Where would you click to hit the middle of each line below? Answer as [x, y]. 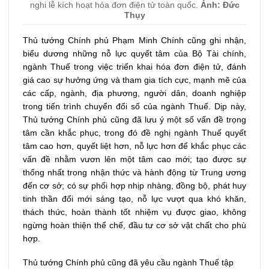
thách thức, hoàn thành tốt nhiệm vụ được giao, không [134, 212]
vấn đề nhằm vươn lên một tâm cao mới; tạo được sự [134, 159]
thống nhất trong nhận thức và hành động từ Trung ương [134, 172]
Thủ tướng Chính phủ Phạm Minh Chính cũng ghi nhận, [134, 40]
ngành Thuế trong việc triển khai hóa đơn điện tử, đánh [134, 66]
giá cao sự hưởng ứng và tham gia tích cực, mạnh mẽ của [134, 80]
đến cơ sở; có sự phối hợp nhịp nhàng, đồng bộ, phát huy [134, 185]
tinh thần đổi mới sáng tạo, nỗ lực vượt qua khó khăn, [134, 198]
